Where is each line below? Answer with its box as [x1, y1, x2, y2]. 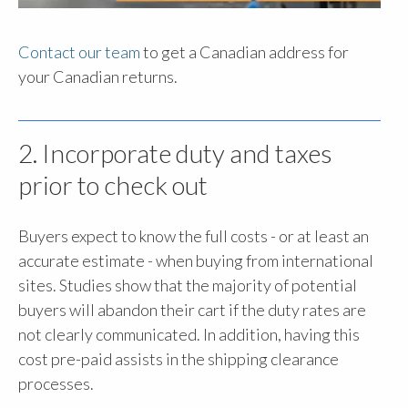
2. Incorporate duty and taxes [18, 137, 332, 168]
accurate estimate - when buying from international [18, 250, 373, 271]
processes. [18, 373, 94, 394]
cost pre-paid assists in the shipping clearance [18, 349, 339, 370]
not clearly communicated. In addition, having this [18, 324, 360, 345]
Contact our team [18, 41, 140, 62]
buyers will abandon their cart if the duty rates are [18, 300, 366, 321]
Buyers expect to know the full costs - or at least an [18, 226, 369, 247]
